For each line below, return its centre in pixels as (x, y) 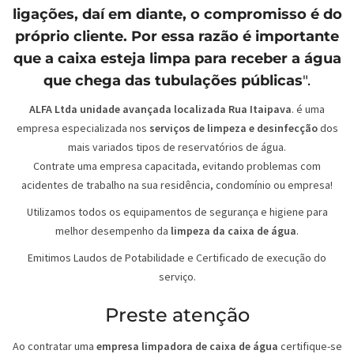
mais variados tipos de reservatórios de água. (177, 147)
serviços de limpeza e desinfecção (233, 128)
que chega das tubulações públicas (173, 81)
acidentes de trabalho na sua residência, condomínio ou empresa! (177, 185)
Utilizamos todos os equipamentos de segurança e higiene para (177, 212)
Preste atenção (177, 315)
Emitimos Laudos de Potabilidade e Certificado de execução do (177, 258)
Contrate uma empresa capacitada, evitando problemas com (177, 166)
